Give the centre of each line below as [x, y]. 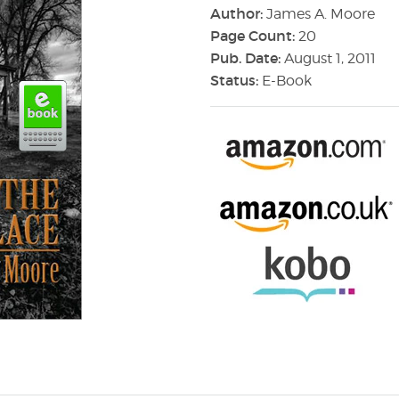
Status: [236, 80]
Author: [238, 13]
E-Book [287, 80]
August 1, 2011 [330, 58]
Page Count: [254, 35]
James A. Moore [321, 13]
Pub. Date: [247, 57]
